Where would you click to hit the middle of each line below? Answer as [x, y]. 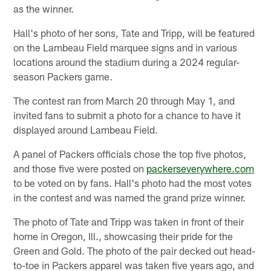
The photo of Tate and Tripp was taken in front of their [129, 221]
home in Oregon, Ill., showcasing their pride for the [123, 236]
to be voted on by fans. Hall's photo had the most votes [133, 182]
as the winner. [44, 8]
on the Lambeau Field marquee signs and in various [126, 47]
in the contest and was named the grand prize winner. [130, 197]
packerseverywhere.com [201, 168]
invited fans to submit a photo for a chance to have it [127, 115]
